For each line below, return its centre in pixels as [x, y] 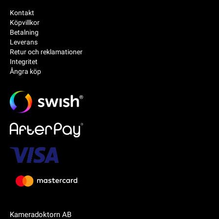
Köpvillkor [25, 22]
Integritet [24, 61]
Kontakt [22, 12]
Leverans [24, 42]
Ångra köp [25, 71]
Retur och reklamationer [46, 52]
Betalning [24, 32]
